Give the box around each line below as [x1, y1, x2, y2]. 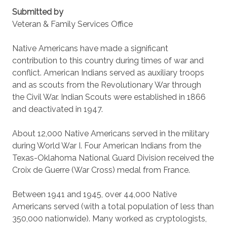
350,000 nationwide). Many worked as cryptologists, [12, 214, 207, 223]
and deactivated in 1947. [12, 104, 103, 114]
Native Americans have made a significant [12, 44, 168, 53]
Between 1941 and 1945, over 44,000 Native [12, 190, 177, 199]
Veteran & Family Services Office [12, 19, 133, 29]
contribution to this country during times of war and [12, 56, 204, 65]
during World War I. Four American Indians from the [12, 141, 201, 150]
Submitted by [12, 7, 63, 17]
